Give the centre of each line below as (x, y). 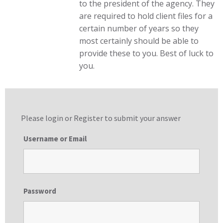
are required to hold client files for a (146, 16)
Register (88, 118)
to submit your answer (142, 118)
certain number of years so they (139, 28)
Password (40, 191)
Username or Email (55, 139)
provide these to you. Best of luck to (147, 53)
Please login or (47, 118)
